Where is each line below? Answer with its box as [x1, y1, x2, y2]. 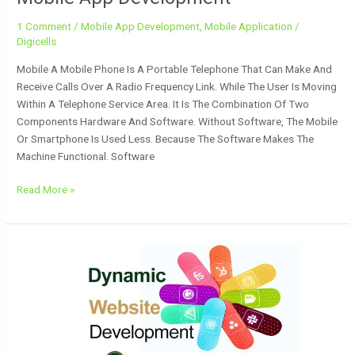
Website [16, 242, 55, 255]
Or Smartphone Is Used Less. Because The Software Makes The [17, 132, 315, 145]
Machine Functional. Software [17, 149, 155, 162]
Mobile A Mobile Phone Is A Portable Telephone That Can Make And [17, 62, 333, 75]
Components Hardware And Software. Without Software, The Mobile [17, 114, 338, 128]
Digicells [17, 34, 57, 48]
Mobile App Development [81, 19, 200, 32]
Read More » [17, 183, 75, 197]
